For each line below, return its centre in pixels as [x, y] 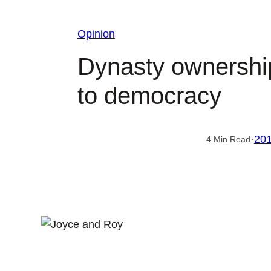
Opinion [96, 34]
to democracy [149, 96]
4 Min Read [228, 139]
